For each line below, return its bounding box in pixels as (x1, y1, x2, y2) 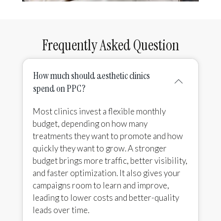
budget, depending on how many (32, 118, 147, 129)
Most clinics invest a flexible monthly (32, 106, 166, 116)
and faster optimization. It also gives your (32, 167, 181, 178)
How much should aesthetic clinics (33, 69, 150, 82)
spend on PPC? (33, 81, 85, 95)
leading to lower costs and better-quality (32, 192, 179, 203)
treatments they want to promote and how (32, 130, 183, 141)
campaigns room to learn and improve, (32, 180, 169, 190)
